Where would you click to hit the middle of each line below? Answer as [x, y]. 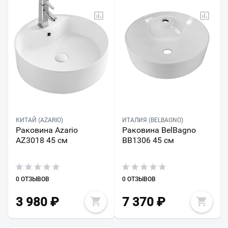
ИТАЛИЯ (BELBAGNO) [152, 120]
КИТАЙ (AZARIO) [39, 120]
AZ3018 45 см [42, 140]
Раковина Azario [47, 130]
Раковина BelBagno [159, 130]
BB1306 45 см [148, 140]
